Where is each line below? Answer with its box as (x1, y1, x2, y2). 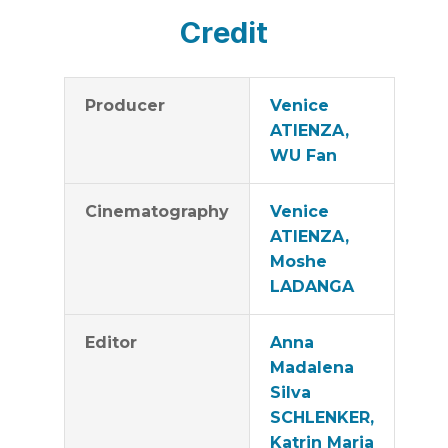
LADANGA (270, 277, 354, 296)
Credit (180, 14, 268, 50)
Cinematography (85, 202, 229, 221)
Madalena (270, 358, 354, 377)
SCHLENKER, (270, 408, 374, 427)
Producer (85, 96, 165, 115)
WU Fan (270, 146, 337, 165)
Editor (85, 333, 137, 352)
